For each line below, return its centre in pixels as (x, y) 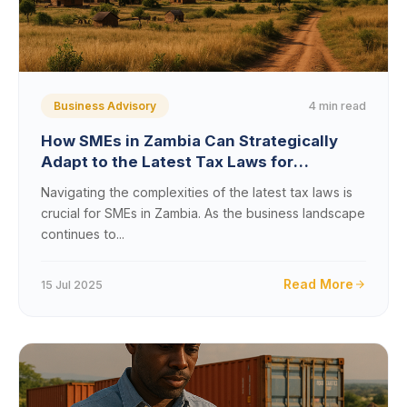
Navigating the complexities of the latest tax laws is (197, 192)
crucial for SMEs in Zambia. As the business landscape (203, 213)
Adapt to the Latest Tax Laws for (167, 162)
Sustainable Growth (118, 183)
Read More (318, 284)
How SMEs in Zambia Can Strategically (189, 141)
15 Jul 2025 (72, 284)
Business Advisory (105, 106)
